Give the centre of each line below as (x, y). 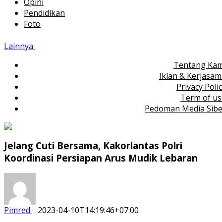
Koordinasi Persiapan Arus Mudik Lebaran (101, 158)
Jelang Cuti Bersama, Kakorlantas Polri (93, 145)
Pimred (17, 210)
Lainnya (20, 46)
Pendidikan (44, 13)
